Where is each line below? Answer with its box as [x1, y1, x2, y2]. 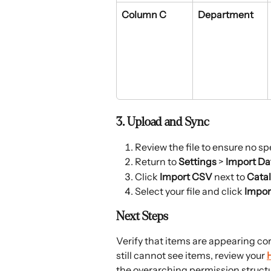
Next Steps [116, 209, 168, 223]
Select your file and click [135, 185, 244, 198]
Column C [122, 8, 166, 21]
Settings [178, 155, 217, 168]
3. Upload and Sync [116, 115, 209, 128]
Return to [135, 155, 178, 168]
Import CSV [160, 170, 212, 183]
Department [198, 8, 253, 21]
